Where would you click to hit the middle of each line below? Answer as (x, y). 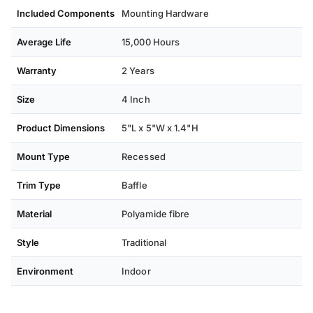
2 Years (138, 71)
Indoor (136, 271)
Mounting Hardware (165, 14)
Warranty (37, 71)
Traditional (144, 243)
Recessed (144, 157)
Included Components (66, 14)
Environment (45, 271)
